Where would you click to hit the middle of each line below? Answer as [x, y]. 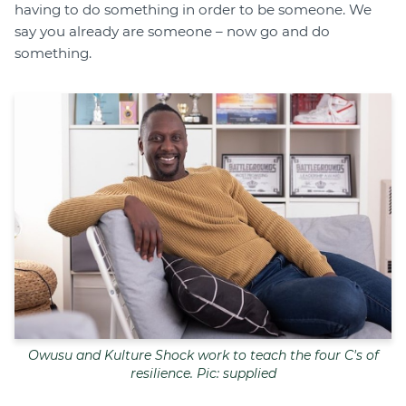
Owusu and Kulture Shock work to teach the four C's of [203, 356]
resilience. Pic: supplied [203, 374]
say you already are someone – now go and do [172, 32]
